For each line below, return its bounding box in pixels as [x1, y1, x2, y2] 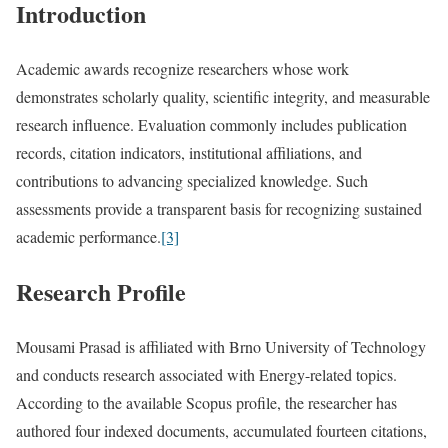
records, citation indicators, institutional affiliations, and [16, 142, 362, 164]
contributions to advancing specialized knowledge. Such [16, 170, 368, 192]
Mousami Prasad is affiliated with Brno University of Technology [16, 336, 426, 358]
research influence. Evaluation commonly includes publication [16, 114, 407, 136]
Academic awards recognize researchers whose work [16, 58, 349, 80]
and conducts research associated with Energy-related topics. [16, 364, 397, 386]
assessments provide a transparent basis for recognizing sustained [16, 198, 422, 220]
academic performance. [16, 226, 161, 248]
